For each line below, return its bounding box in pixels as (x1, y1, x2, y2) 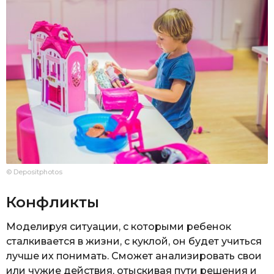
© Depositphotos (6, 168, 62, 177)
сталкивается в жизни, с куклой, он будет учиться (6, 235, 262, 247)
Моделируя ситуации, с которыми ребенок (6, 220, 231, 232)
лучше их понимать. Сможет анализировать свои (6, 250, 262, 262)
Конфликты (6, 192, 99, 211)
